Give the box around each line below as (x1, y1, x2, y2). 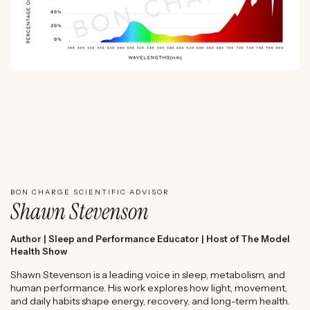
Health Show (10, 246, 67, 257)
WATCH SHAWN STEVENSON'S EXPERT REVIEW (70, 149, 282, 160)
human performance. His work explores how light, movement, (10, 282, 287, 295)
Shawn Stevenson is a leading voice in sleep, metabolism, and (10, 268, 285, 282)
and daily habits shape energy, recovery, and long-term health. (10, 295, 289, 308)
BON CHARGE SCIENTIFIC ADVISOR (10, 188, 170, 197)
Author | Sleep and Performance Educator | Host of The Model (10, 233, 290, 245)
